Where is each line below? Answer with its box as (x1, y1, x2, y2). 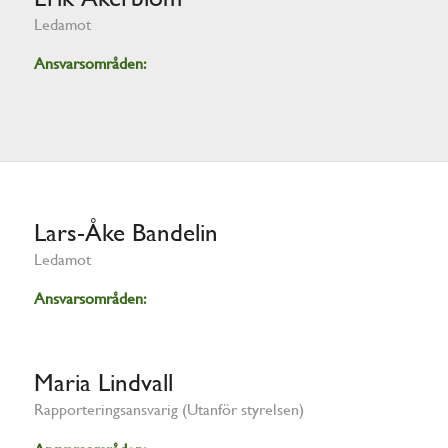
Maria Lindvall (33, 368, 173, 398)
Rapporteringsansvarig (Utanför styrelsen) (33, 400, 304, 420)
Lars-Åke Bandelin (33, 217, 218, 247)
